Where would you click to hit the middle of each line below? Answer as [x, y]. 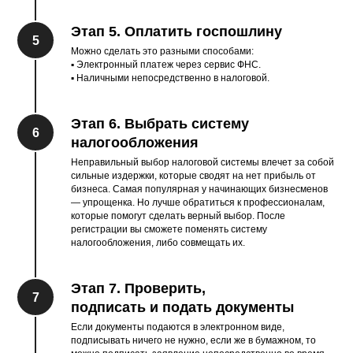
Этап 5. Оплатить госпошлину [176, 32]
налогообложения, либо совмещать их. [158, 243]
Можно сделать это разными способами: [162, 51]
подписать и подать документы [182, 307]
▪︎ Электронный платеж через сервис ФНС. [166, 65]
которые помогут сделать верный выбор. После [178, 216]
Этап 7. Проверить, [138, 288]
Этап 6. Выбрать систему [160, 124]
